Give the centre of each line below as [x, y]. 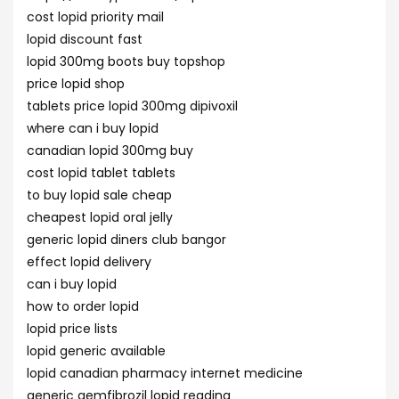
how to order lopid [83, 306]
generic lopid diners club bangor [126, 240]
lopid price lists [72, 329]
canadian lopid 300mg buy [110, 151]
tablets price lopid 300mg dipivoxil [132, 106]
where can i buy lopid [93, 128]
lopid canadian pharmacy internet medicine [165, 373]
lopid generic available [96, 351]
